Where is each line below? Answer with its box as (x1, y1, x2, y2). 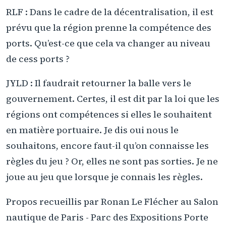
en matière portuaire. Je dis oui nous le (6, 124, 179, 137)
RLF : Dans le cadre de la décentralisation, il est (6, 5, 213, 18)
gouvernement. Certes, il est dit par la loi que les (6, 92, 219, 105)
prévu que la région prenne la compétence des (6, 21, 211, 34)
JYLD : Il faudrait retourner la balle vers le (6, 77, 191, 90)
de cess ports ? (6, 52, 70, 65)
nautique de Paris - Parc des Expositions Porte (6, 210, 208, 223)
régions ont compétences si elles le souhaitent (6, 108, 212, 121)
